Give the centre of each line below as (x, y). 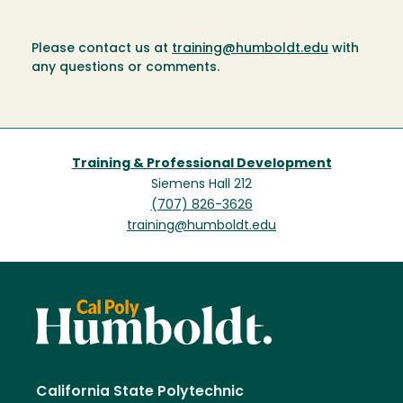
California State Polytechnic (140, 392)
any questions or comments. (125, 68)
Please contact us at (102, 49)
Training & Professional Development (201, 165)
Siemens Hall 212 (201, 185)
